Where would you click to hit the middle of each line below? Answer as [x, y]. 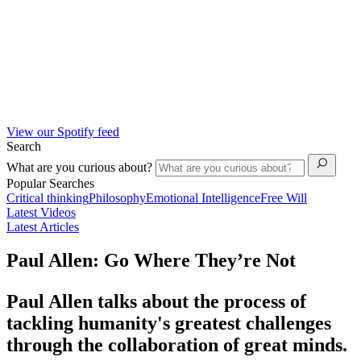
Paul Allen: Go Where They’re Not [151, 261]
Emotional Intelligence [203, 197]
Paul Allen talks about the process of [156, 302]
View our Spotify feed [63, 131]
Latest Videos [41, 212]
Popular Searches [50, 183]
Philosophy [117, 197]
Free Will [284, 197]
